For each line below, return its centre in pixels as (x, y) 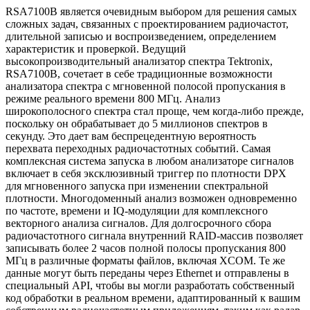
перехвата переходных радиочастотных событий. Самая (138, 148)
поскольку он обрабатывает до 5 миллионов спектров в (137, 123)
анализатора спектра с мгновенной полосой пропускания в (146, 86)
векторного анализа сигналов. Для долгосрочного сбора (138, 223)
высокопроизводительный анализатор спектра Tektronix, (139, 61)
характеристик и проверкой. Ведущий (96, 48)
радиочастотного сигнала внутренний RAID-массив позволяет (154, 235)
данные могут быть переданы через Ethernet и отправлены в (147, 273)
